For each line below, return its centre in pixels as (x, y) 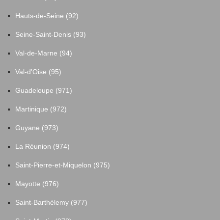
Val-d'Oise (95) (38, 71)
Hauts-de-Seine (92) (47, 15)
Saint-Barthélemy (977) (51, 202)
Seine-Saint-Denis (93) (51, 34)
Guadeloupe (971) (44, 90)
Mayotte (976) (37, 183)
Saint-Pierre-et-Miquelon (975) (63, 165)
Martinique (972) (41, 109)
